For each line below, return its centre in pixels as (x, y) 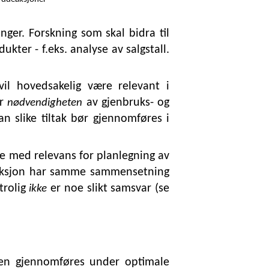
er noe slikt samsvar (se (108, 189)
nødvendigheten (45, 103)
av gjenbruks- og (126, 103)
